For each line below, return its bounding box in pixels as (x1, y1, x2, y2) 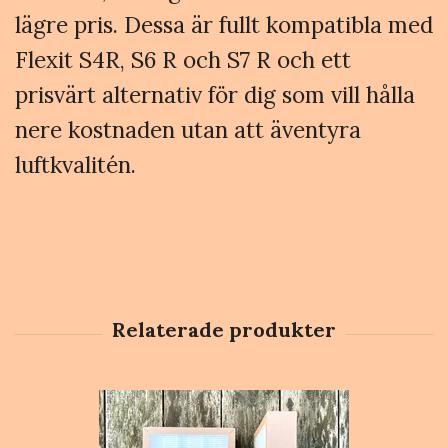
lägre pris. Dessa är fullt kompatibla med (15, 9, 433, 39)
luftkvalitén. (15, 149, 136, 179)
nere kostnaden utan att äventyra (15, 114, 361, 144)
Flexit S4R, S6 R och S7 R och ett (15, 44, 351, 74)
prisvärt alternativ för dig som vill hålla (15, 79, 415, 109)
